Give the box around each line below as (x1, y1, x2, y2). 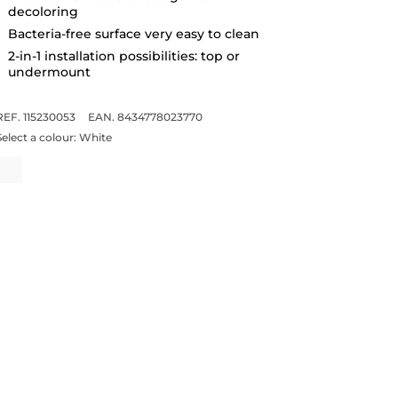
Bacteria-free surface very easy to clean (7, 25, 259, 42)
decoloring (7, 3, 78, 20)
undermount (7, 63, 91, 80)
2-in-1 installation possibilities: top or (7, 47, 240, 64)
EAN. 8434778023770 (87, 109, 203, 123)
